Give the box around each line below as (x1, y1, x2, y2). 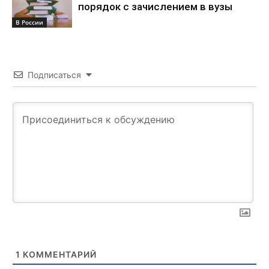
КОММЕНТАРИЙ (20, 249, 97, 259)
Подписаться (28, 70, 81, 80)
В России (16, 17, 43, 26)
